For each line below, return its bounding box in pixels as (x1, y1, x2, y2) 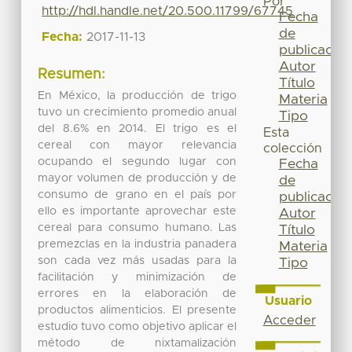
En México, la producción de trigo (38, 90, 237, 101)
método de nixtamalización (38, 337, 237, 349)
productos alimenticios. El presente (38, 304, 237, 316)
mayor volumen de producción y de (38, 172, 237, 184)
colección (262, 142, 322, 156)
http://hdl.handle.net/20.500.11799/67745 (42, 5, 294, 18)
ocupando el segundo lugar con (38, 156, 237, 167)
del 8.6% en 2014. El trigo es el (38, 123, 237, 134)
